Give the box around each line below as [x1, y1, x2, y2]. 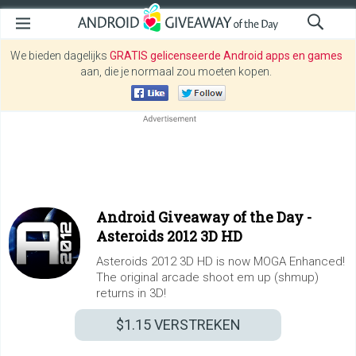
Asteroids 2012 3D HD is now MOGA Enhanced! [96, 254, 345, 269]
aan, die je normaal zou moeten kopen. [80, 65, 272, 78]
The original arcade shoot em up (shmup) [96, 270, 319, 284]
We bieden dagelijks [10, 49, 110, 62]
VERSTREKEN [150, 316, 241, 333]
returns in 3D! [96, 286, 166, 300]
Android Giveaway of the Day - [96, 207, 311, 226]
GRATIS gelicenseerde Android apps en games [109, 49, 342, 62]
